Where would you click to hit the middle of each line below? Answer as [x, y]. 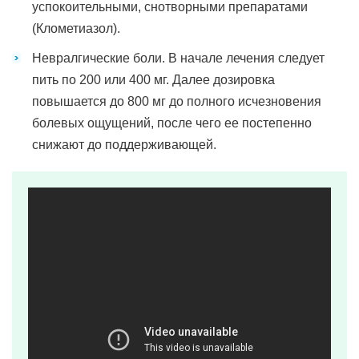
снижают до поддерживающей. [124, 145]
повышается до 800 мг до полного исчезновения [177, 101]
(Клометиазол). [76, 28]
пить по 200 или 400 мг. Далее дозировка [153, 80]
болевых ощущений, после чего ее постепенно [172, 123]
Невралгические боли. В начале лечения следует [178, 58]
